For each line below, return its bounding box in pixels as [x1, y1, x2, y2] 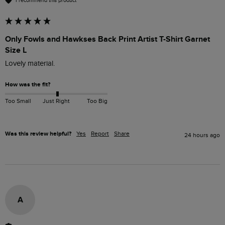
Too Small [5, 97, 31, 104]
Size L [5, 45, 27, 56]
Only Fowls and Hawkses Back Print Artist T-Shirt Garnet [5, 34, 210, 45]
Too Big [86, 97, 107, 104]
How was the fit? [5, 81, 50, 89]
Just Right [42, 97, 70, 104]
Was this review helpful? [5, 130, 71, 138]
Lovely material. [5, 59, 55, 68]
